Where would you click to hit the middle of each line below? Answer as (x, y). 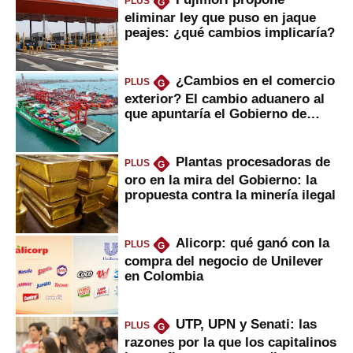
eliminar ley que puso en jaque (220, 17)
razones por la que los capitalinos (230, 342)
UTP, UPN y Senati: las (246, 324)
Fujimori (151, 128)
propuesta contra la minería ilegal (230, 194)
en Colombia (164, 275)
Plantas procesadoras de (253, 162)
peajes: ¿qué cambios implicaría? (230, 32)
